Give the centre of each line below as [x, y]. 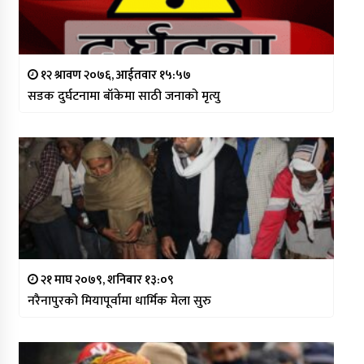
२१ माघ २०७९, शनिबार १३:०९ [106, 279]
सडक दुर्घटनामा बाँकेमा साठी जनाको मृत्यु [123, 96]
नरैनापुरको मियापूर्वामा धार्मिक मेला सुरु [119, 301]
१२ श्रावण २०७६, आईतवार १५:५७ [114, 75]
